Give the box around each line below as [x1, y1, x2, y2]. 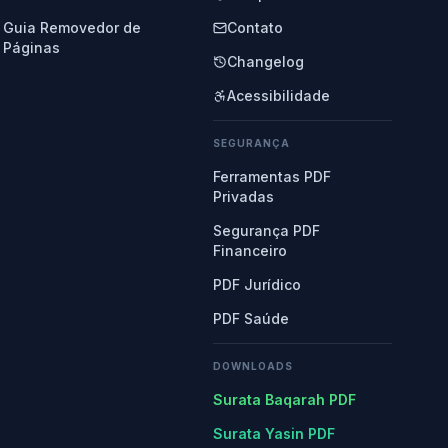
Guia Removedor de [2, 19, 141, 36]
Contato [227, 19, 284, 36]
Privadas [213, 188, 275, 205]
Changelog [227, 53, 305, 70]
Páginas [2, 39, 60, 56]
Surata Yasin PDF [213, 425, 336, 442]
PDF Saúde [213, 310, 290, 327]
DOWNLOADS [213, 360, 294, 372]
